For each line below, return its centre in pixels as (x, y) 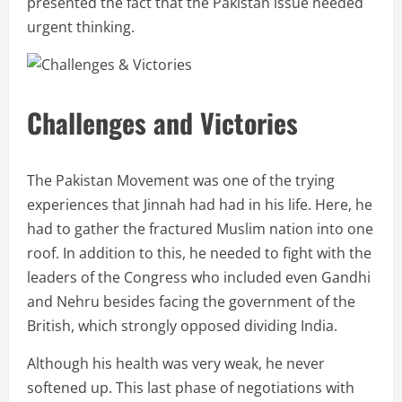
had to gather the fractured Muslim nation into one (200, 229)
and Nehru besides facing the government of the (191, 302)
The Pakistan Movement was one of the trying (181, 181)
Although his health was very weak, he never (176, 364)
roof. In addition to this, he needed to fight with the (199, 253)
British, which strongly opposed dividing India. (182, 326)
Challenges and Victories (162, 123)
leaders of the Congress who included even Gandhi (199, 278)
